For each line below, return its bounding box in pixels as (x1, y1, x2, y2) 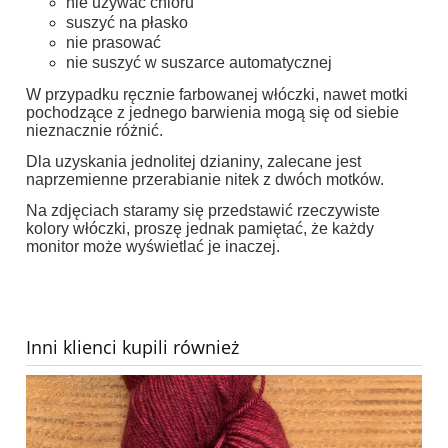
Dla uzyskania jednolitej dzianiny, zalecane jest (26, 152, 361, 170)
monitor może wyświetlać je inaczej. (26, 237, 280, 255)
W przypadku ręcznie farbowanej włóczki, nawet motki (26, 85, 408, 103)
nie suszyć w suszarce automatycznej (66, 53, 332, 71)
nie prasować (66, 33, 161, 51)
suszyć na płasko (66, 13, 188, 31)
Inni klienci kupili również (26, 334, 239, 359)
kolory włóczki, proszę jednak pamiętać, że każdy (26, 219, 374, 237)
